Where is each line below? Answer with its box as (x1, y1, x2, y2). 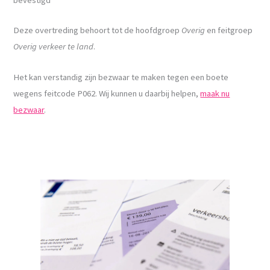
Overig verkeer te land (13, 41, 94, 52)
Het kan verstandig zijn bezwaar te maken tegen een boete (13, 71, 229, 83)
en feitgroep (205, 25, 253, 36)
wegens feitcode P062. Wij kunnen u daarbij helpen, (13, 87, 201, 99)
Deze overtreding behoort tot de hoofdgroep (13, 25, 182, 36)
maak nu (200, 87, 230, 99)
